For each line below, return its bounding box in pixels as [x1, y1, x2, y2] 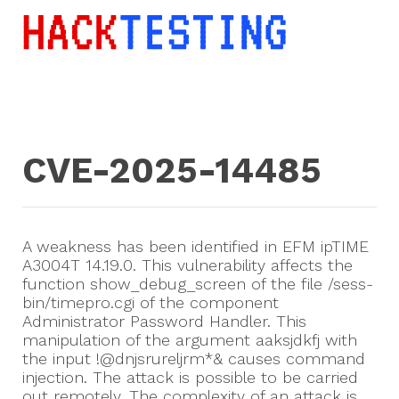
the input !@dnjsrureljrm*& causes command [22, 349, 365, 369]
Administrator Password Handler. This [22, 312, 306, 331]
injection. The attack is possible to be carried [22, 368, 358, 387]
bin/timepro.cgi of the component [22, 293, 279, 313]
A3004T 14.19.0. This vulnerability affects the [22, 256, 353, 275]
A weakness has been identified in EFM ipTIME [22, 237, 369, 256]
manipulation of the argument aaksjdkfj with [22, 330, 357, 350]
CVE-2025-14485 [22, 150, 322, 192]
